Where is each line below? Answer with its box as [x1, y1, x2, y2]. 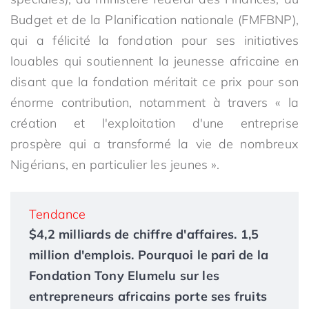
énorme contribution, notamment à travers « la [10, 94, 299, 110]
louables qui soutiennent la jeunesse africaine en [10, 53, 299, 69]
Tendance [29, 206, 86, 222]
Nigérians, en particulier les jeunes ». [10, 157, 219, 172]
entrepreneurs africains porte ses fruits [29, 288, 268, 304]
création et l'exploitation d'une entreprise [10, 115, 299, 131]
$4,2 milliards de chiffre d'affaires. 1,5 [29, 226, 259, 242]
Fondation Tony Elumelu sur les [29, 268, 219, 283]
